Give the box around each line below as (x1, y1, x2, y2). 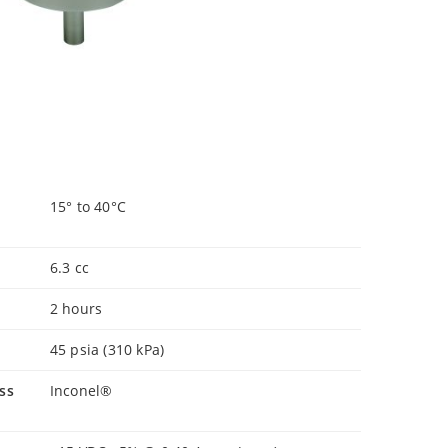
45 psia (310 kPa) (49, 340, 165, 359)
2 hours (49, 299, 103, 318)
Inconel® (49, 381, 113, 400)
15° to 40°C (49, 197, 127, 216)
